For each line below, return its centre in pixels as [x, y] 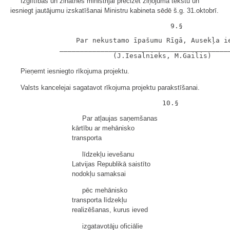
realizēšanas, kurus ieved [110, 210]
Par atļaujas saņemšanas [120, 118]
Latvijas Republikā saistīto [111, 164]
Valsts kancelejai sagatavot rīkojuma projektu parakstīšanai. [110, 88]
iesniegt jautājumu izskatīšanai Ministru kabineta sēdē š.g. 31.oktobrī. [114, 11]
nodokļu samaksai [99, 174]
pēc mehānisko [105, 190]
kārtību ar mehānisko [103, 128]
